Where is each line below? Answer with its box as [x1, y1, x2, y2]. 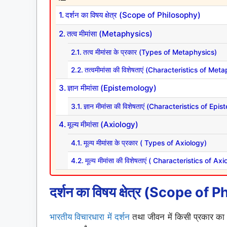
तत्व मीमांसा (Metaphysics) [67, 29, 153, 39]
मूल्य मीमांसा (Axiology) [67, 120, 139, 130]
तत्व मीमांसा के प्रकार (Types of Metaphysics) [83, 48, 217, 57]
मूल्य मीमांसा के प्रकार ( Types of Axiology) [83, 139, 207, 147]
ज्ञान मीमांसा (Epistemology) [67, 83, 157, 93]
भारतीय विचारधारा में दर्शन [50, 212, 130, 222]
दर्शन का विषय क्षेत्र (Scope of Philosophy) [65, 10, 201, 20]
